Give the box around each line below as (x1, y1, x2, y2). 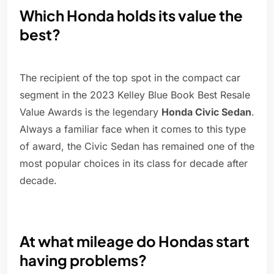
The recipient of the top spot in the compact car (20, 72, 240, 84)
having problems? (20, 251, 147, 270)
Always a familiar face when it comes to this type (20, 123, 246, 136)
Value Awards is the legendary (20, 106, 161, 119)
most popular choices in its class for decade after (20, 157, 248, 170)
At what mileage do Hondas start (20, 232, 250, 251)
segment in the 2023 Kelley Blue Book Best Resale (20, 89, 250, 102)
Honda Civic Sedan (161, 106, 251, 119)
